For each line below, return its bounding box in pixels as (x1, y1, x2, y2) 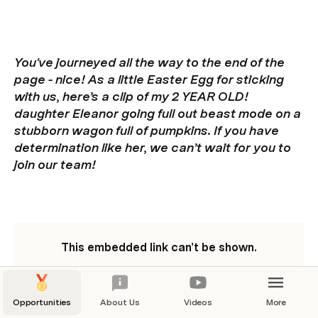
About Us (100, 297, 140, 307)
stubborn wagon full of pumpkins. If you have (14, 123, 279, 138)
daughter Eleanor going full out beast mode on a (14, 106, 301, 121)
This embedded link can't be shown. (61, 241, 257, 254)
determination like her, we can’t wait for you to (14, 140, 291, 155)
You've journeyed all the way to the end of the (14, 55, 285, 70)
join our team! (14, 157, 96, 172)
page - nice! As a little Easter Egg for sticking (14, 72, 284, 87)
